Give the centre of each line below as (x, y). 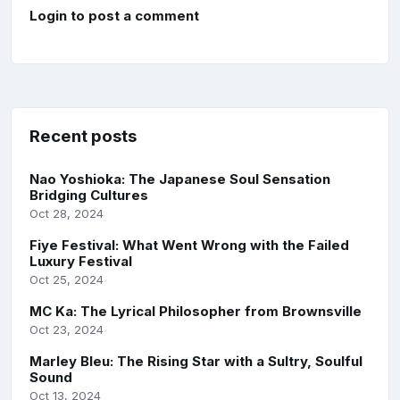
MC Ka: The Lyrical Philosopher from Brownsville (196, 312)
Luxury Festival (81, 262)
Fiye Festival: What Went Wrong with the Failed (189, 246)
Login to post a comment (114, 16)
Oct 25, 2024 (67, 280)
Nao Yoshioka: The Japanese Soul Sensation (180, 179)
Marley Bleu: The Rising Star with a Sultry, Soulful (196, 362)
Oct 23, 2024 (67, 330)
